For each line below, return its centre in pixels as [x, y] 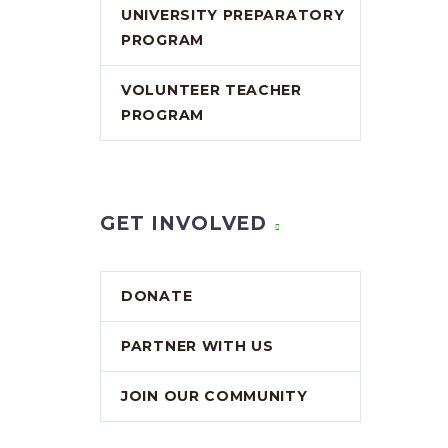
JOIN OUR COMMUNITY [214, 396]
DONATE [157, 296]
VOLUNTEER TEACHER [211, 90]
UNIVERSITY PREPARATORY [233, 15]
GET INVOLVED [184, 223]
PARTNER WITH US [197, 346]
